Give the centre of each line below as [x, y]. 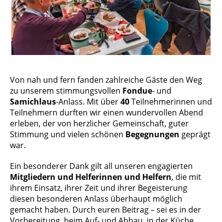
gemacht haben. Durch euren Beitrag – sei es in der [106, 210]
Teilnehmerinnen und [172, 102]
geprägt [196, 134]
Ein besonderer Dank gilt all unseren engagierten [101, 166]
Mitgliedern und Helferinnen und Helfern [91, 177]
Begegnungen [153, 134]
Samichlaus [33, 102]
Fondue [137, 91]
